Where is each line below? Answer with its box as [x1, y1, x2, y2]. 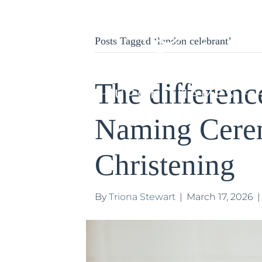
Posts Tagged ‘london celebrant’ [95, 35, 232, 47]
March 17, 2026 [187, 191, 253, 202]
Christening [95, 149, 235, 181]
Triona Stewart [109, 191, 175, 202]
